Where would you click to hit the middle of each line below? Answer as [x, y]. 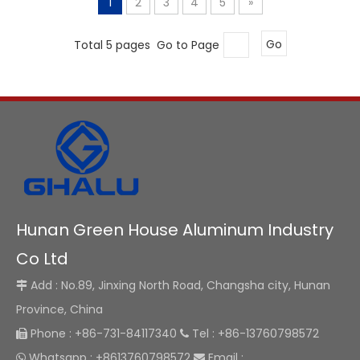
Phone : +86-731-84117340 [104, 333]
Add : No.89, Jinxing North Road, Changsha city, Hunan [180, 285]
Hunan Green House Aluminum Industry [175, 229]
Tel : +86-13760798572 [254, 333]
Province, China [59, 309]
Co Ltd [42, 258]
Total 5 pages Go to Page [146, 44]
